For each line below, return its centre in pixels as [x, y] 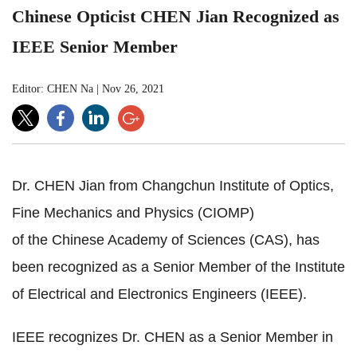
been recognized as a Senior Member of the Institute [178, 267]
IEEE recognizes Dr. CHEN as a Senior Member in [173, 337]
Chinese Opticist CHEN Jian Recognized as [176, 16]
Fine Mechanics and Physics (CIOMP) [133, 212]
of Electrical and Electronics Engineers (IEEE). [159, 294]
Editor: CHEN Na [53, 88]
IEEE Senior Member [95, 46]
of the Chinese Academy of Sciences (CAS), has [166, 239]
